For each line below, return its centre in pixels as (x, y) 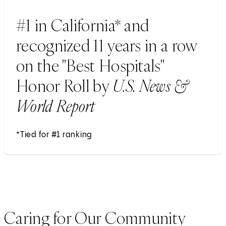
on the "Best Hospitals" (90, 65)
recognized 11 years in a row (107, 45)
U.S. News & (150, 86)
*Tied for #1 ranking (54, 135)
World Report (56, 106)
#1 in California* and (83, 25)
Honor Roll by (65, 86)
